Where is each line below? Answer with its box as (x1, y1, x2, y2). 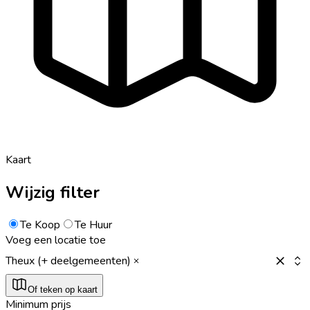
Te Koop (20, 217, 60, 232)
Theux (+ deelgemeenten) (6, 253, 131, 268)
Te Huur (75, 217, 112, 232)
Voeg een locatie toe (6, 232, 106, 248)
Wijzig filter (6, 181, 100, 203)
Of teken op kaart (28, 284, 98, 295)
